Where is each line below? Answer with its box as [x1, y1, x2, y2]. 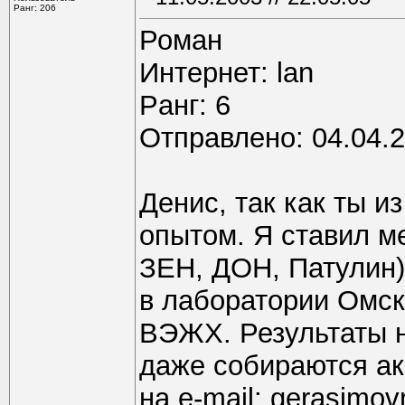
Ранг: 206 [14, 3, 56, 13]
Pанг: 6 [139, 89, 231, 121]
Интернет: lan [139, 57, 314, 89]
